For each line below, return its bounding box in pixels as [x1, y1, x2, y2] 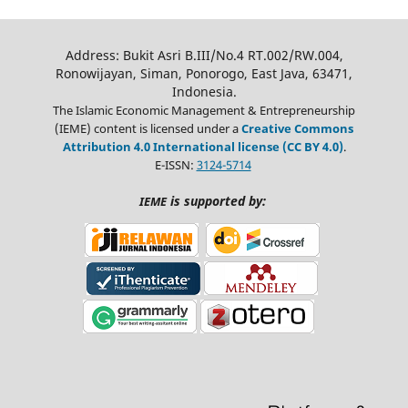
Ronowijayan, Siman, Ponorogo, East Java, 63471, [56, 64, 352, 82]
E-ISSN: [154, 156, 197, 173]
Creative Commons [241, 119, 353, 137]
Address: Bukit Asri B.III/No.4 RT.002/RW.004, [65, 46, 343, 64]
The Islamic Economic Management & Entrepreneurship [53, 101, 355, 118]
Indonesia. [171, 82, 237, 100]
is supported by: [166, 191, 266, 209]
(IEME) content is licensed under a [55, 119, 241, 137]
